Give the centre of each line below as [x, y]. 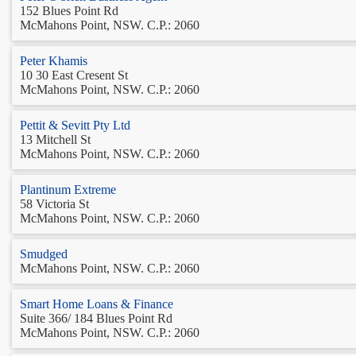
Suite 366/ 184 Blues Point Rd [96, 318]
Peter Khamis [54, 60]
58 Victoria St [54, 203]
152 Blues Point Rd [69, 10]
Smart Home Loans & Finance [97, 304]
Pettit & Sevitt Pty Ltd [75, 125]
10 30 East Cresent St [74, 75]
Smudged [44, 253]
